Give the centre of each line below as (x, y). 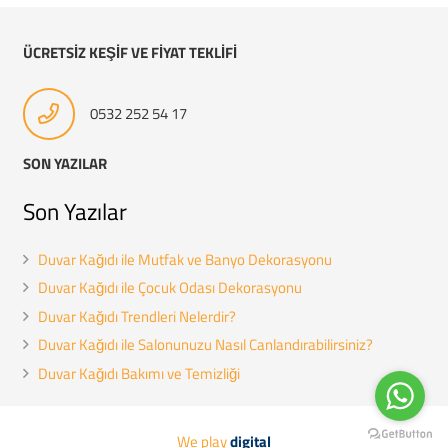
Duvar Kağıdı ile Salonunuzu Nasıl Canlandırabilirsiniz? (205, 345)
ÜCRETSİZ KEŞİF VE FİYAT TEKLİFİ (129, 52)
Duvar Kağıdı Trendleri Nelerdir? (136, 316)
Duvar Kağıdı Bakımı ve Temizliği (138, 373)
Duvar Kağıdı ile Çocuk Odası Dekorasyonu (169, 288)
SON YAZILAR (64, 163)
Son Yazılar (74, 212)
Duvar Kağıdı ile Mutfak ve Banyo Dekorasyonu (184, 259)
